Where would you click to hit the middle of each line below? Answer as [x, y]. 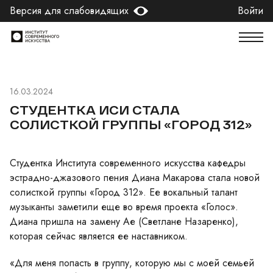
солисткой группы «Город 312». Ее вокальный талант [124, 192]
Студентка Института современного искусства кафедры [128, 163]
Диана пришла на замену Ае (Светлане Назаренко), [124, 222]
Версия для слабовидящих [69, 11]
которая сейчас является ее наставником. [100, 236]
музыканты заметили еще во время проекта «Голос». [124, 207]
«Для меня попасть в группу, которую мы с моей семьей [132, 263]
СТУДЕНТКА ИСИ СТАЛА [95, 110]
